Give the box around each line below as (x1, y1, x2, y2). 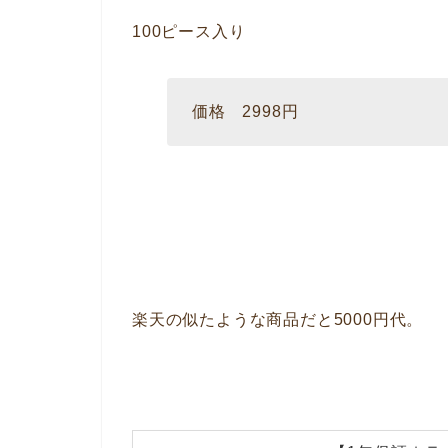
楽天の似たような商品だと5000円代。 (132, 310, 424, 328)
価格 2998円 (191, 102, 299, 120)
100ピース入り (132, 22, 246, 40)
